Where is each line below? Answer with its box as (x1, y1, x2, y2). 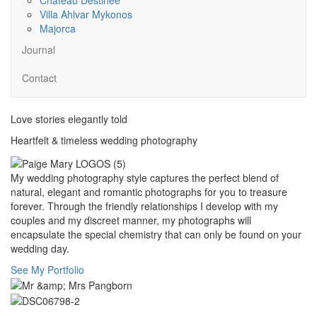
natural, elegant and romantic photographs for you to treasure (11, 184, 287, 199)
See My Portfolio (11, 262, 84, 277)
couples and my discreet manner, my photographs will (11, 212, 251, 227)
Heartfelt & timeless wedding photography (11, 133, 197, 148)
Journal (22, 42, 55, 57)
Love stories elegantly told (11, 112, 127, 127)
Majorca (40, 21, 76, 35)
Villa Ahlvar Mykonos (40, 6, 132, 21)
